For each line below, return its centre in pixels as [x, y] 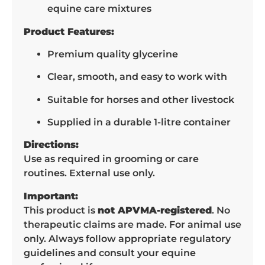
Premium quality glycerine [113, 54]
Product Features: [69, 31]
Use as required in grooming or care [111, 159]
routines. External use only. [89, 173]
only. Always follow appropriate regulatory [127, 238]
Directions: [51, 145]
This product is [61, 210]
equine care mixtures [99, 9]
